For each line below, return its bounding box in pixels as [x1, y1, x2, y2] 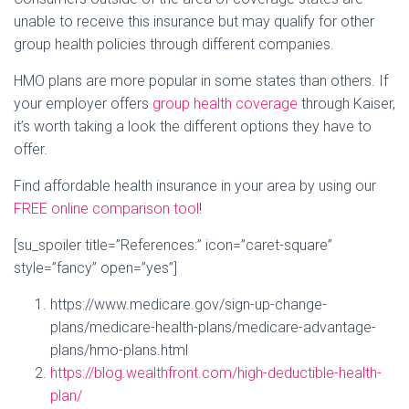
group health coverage [152, 94, 298, 112]
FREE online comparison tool [14, 199, 199, 217]
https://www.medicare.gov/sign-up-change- [50, 295, 327, 313]
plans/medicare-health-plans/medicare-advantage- [50, 318, 376, 336]
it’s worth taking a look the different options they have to [14, 117, 372, 135]
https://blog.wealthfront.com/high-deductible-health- [50, 363, 382, 382]
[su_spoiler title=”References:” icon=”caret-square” [14, 236, 332, 254]
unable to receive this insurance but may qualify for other [14, 12, 374, 30]
